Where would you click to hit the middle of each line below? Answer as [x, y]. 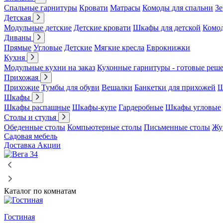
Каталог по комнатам [40, 191]
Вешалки [117, 87]
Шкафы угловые [193, 107]
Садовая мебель [31, 136]
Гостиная [19, 217]
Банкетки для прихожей [175, 87]
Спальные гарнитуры [41, 8]
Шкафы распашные [37, 107]
